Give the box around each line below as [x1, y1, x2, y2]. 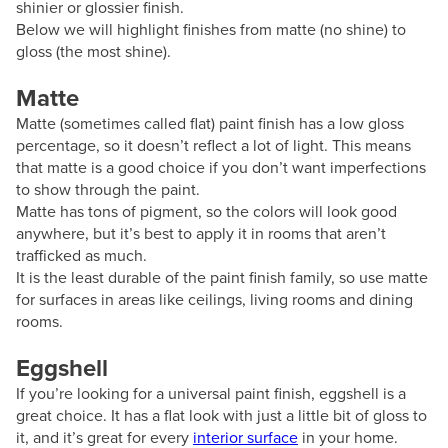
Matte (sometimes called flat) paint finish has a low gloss [16, 112, 404, 134]
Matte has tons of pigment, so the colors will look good [16, 200, 397, 222]
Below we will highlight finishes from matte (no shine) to [16, 18, 406, 40]
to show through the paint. [16, 178, 200, 200]
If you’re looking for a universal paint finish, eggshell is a [16, 382, 406, 404]
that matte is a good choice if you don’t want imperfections [16, 156, 426, 178]
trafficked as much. [16, 244, 147, 266]
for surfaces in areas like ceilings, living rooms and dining [16, 288, 413, 310]
